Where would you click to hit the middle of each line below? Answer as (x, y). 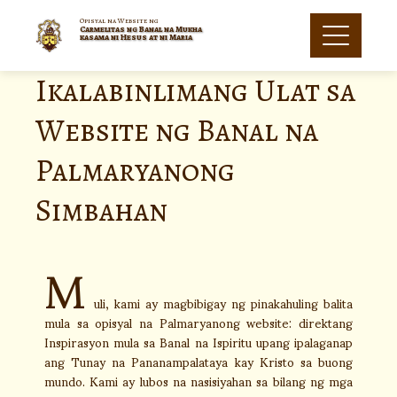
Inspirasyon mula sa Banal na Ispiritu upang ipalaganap (198, 342)
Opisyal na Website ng (119, 20)
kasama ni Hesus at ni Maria (136, 37)
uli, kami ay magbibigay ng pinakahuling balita (223, 303)
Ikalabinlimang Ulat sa (195, 90)
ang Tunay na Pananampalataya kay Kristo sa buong (198, 361)
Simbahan (101, 210)
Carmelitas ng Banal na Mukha (141, 29)
